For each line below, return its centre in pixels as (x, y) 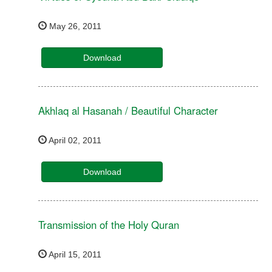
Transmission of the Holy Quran (109, 225)
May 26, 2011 (74, 26)
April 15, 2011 (74, 255)
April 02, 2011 (74, 141)
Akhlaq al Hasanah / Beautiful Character (128, 111)
